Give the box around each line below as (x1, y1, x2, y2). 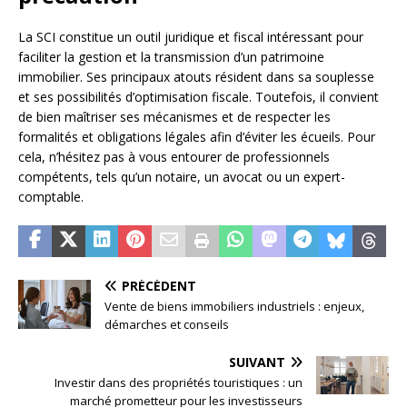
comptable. (18, 188, 84, 206)
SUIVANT (229, 353, 285, 372)
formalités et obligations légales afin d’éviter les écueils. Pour (18, 128, 375, 146)
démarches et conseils (104, 316, 229, 333)
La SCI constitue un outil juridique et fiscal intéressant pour (18, 28, 363, 46)
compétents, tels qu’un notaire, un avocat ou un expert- (18, 168, 345, 186)
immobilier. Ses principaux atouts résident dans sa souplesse (18, 68, 374, 86)
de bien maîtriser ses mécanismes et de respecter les (18, 108, 331, 126)
